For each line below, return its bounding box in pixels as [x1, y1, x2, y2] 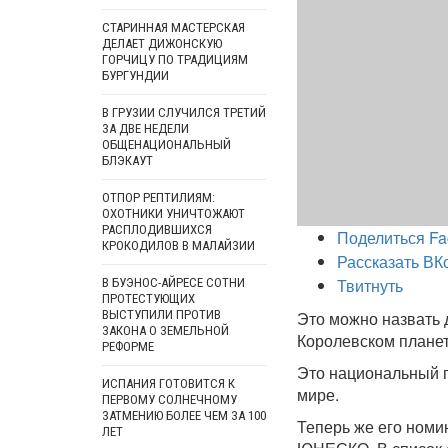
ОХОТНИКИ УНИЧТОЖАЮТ [102, 206, 245, 221]
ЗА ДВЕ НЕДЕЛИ [102, 121, 189, 136]
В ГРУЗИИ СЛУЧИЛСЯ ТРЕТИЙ [102, 105, 266, 120]
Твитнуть [337, 274, 403, 297]
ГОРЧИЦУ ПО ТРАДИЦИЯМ [102, 52, 248, 67]
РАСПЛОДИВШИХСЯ [102, 222, 212, 237]
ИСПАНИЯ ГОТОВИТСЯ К [102, 376, 235, 391]
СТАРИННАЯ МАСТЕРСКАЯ [102, 20, 245, 35]
